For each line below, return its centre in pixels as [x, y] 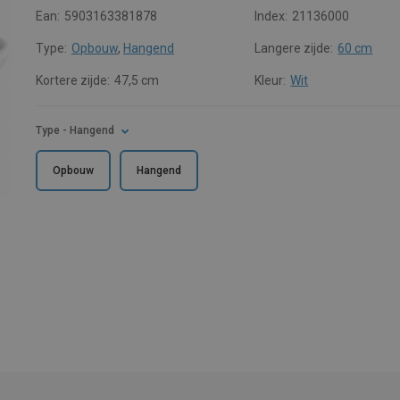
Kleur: [271, 80]
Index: [271, 16]
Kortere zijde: [73, 80]
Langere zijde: [294, 48]
